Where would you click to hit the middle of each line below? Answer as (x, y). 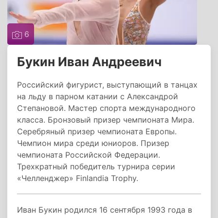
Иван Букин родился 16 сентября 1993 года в (105, 210)
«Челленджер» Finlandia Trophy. (78, 178)
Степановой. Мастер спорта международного (106, 108)
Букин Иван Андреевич (89, 62)
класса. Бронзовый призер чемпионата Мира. (106, 120)
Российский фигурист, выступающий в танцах (107, 85)
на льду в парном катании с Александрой (98, 96)
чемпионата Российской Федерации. (89, 155)
